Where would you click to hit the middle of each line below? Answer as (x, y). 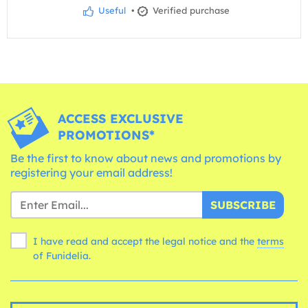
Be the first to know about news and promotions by (146, 158)
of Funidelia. (62, 255)
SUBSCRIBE (243, 205)
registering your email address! (91, 172)
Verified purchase (190, 10)
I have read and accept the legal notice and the (145, 241)
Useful (111, 10)
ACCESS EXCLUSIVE (120, 118)
